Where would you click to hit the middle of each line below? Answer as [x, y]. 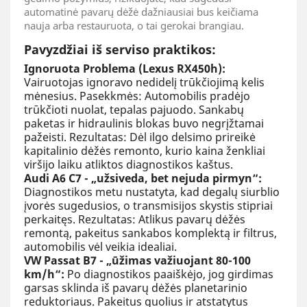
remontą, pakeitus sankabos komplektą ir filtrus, [150, 233]
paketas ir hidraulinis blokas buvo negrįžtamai [144, 123]
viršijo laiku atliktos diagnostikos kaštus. [128, 164]
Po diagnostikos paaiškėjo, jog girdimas [169, 274]
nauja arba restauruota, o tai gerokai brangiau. [134, 25]
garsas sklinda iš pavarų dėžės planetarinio [136, 287]
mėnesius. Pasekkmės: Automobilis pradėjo [137, 96]
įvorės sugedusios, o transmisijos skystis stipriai [148, 205]
